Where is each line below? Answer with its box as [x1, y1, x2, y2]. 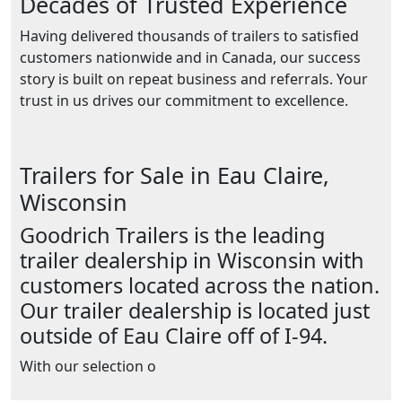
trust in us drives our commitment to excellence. [20, 90, 348, 110]
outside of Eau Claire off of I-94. [20, 320, 328, 350]
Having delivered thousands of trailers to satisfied [20, 25, 359, 46]
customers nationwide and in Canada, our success [20, 47, 361, 67]
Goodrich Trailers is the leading [20, 220, 325, 249]
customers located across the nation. [20, 270, 380, 300]
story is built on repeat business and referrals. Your [20, 68, 368, 89]
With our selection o [20, 355, 156, 376]
